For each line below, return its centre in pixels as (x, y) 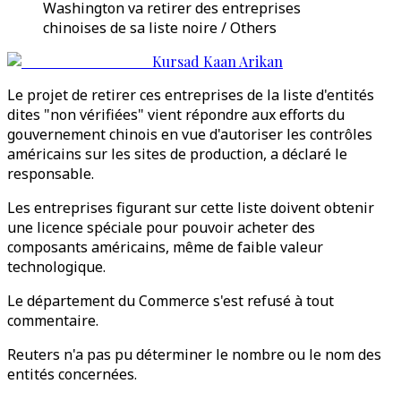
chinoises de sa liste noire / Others (160, 28)
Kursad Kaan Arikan (218, 61)
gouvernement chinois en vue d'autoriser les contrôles (190, 134)
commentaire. (53, 320)
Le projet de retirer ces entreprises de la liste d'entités (191, 95)
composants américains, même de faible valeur (165, 247)
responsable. (51, 174)
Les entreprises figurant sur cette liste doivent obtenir (191, 208)
